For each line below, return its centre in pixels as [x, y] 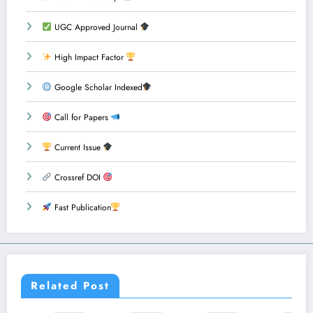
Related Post [70, 286]
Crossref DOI [77, 178]
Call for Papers [81, 118]
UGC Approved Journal [96, 28]
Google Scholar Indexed [97, 88]
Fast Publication [81, 208]
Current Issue [77, 148]
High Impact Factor [89, 58]
